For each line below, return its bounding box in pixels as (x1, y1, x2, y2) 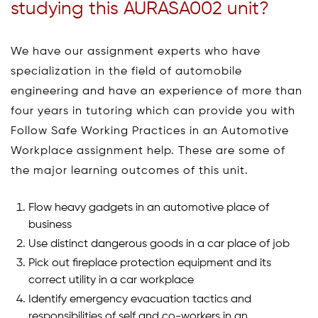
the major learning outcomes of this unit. (11, 165, 248, 177)
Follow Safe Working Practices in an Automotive (11, 125, 289, 137)
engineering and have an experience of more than (11, 85, 302, 97)
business (28, 219, 72, 231)
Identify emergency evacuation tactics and (28, 293, 251, 305)
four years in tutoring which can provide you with (11, 105, 295, 117)
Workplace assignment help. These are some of (11, 145, 285, 157)
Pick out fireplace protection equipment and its (28, 257, 271, 269)
